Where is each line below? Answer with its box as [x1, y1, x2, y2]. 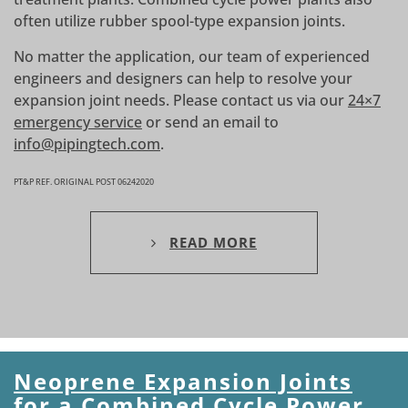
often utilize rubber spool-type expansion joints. [14, 11, 345, 32]
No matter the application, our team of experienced [14, 46, 370, 67]
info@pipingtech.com [14, 134, 160, 155]
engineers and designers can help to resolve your [14, 68, 352, 89]
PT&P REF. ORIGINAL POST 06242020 [14, 176, 154, 189]
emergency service [14, 112, 142, 133]
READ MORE [169, 233, 257, 252]
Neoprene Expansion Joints [14, 366, 352, 397]
